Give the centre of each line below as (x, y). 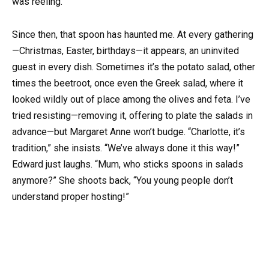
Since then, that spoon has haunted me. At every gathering (133, 34)
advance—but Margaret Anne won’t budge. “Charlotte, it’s (128, 131)
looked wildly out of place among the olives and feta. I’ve (131, 99)
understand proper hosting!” (71, 196)
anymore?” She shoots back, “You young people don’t (122, 180)
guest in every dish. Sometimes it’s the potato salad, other (134, 67)
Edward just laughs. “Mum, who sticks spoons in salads (128, 164)
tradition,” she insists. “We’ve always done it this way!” (126, 148)
